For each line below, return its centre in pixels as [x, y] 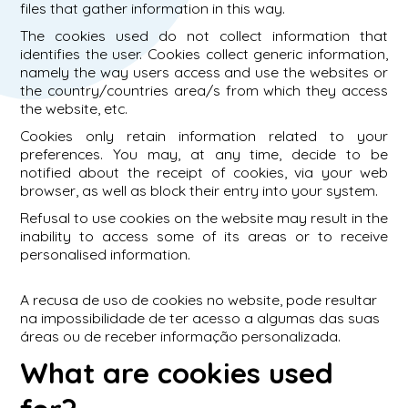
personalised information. [105, 255]
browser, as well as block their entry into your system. [199, 191]
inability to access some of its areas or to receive [204, 236]
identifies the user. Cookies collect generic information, [204, 54]
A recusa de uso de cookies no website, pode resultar [198, 300]
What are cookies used [176, 373]
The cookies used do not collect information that [204, 36]
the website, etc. [73, 109]
